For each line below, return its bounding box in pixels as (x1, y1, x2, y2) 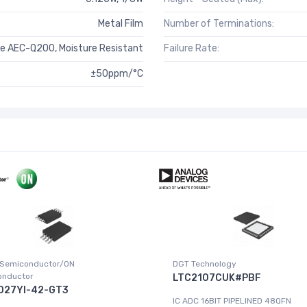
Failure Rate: (164, 42, 219, 55)
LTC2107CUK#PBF (173, 272, 261, 284)
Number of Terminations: (164, 18, 274, 30)
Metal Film (98, 18, 143, 30)
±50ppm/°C (90, 67, 143, 79)
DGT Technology (173, 259, 236, 269)
